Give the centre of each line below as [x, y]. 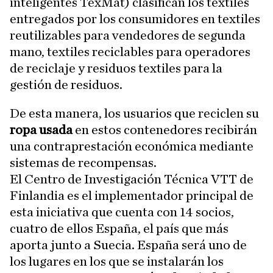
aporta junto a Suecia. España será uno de [128, 245]
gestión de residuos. [66, 85]
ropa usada [41, 130]
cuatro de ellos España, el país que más [119, 229]
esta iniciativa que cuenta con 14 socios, [122, 212]
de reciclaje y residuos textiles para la [116, 68]
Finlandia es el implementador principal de [132, 196]
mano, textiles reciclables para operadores [130, 52]
